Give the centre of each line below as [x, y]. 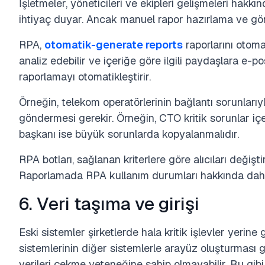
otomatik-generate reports [114, 45]
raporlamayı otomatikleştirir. [85, 77]
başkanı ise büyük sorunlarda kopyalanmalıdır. [129, 134]
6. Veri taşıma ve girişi [109, 204]
